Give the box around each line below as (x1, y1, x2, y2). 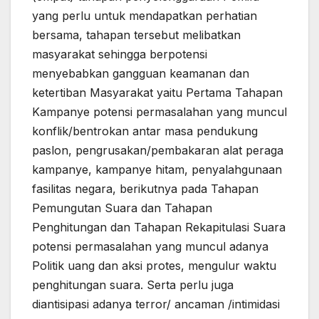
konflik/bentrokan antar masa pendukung (32, 124, 258, 139)
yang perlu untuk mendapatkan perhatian (32, 9, 257, 23)
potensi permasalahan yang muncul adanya (32, 239, 268, 254)
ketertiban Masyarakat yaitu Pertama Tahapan (32, 85, 283, 100)
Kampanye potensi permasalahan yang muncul (32, 105, 287, 120)
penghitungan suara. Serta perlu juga (32, 278, 234, 293)
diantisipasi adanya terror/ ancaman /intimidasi (32, 297, 280, 312)
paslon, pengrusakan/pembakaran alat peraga (32, 143, 283, 158)
